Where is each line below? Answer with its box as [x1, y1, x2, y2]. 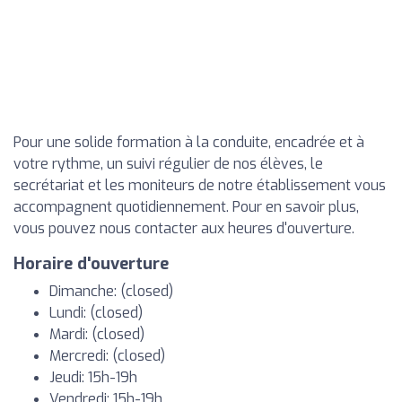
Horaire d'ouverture [13, 253, 169, 275]
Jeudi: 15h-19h [49, 368, 137, 387]
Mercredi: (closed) [49, 346, 165, 365]
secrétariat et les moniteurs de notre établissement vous [13, 176, 386, 195]
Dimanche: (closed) [49, 282, 173, 301]
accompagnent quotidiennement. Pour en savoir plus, [13, 197, 359, 216]
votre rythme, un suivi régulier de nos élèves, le [13, 154, 323, 173]
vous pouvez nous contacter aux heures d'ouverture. [13, 219, 354, 238]
